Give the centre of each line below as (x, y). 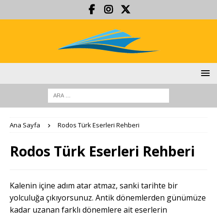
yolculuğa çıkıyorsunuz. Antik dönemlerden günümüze (108, 198)
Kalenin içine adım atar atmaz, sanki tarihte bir (94, 186)
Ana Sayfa (25, 125)
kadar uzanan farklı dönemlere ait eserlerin (88, 210)
